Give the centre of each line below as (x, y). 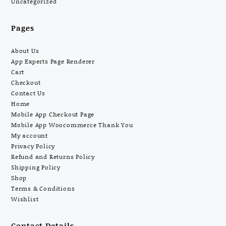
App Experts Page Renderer (53, 62)
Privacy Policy (33, 146)
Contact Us (28, 93)
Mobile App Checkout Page (53, 115)
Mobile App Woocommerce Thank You (72, 125)
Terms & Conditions (43, 189)
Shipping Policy (36, 167)
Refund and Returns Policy (53, 157)
